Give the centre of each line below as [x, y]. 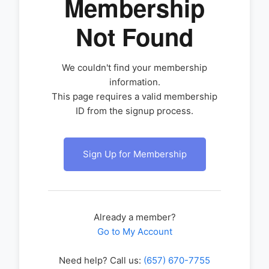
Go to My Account [134, 231]
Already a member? [134, 217]
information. [134, 82]
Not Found [134, 36]
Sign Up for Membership [134, 154]
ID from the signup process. [134, 111]
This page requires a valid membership [134, 96]
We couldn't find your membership [134, 68]
